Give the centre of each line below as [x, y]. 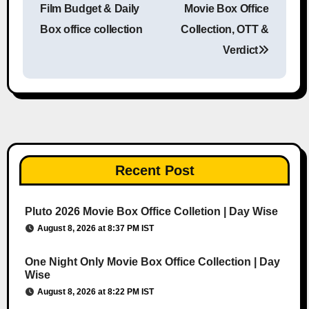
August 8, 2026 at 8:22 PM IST [95, 291]
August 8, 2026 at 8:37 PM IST [95, 228]
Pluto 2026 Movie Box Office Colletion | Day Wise [151, 211]
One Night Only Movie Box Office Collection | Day [152, 261]
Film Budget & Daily [90, 9]
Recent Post [154, 170]
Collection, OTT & [225, 30]
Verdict [241, 50]
